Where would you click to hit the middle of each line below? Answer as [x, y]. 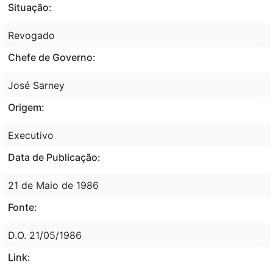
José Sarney [36, 85]
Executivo [31, 135]
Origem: [26, 107]
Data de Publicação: [54, 157]
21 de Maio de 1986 [53, 185]
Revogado [31, 35]
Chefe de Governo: [52, 57]
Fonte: [23, 207]
